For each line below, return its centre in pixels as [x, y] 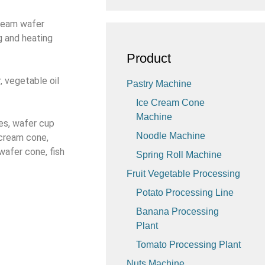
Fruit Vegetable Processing [184, 173]
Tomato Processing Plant [189, 244]
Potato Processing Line [185, 192]
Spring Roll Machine [179, 154]
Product [149, 58]
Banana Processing [178, 211]
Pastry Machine [159, 83]
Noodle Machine [171, 135]
